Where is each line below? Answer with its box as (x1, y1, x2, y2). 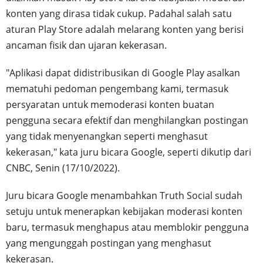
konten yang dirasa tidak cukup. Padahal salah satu (6, 6, 232, 20)
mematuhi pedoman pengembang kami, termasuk (6, 82, 228, 95)
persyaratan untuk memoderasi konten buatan (6, 97, 214, 111)
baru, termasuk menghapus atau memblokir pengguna (6, 220, 249, 234)
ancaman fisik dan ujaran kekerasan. (6, 38, 167, 52)
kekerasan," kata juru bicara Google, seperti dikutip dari (6, 145, 251, 159)
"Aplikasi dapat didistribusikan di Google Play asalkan (6, 66, 240, 79)
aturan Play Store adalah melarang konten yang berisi (6, 22, 244, 36)
